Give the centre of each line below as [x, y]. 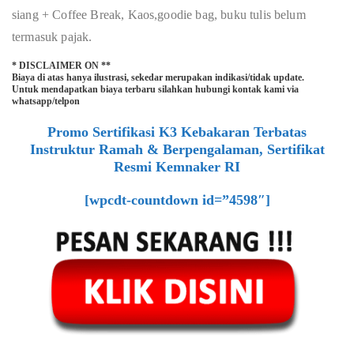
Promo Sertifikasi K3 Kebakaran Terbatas [177, 132]
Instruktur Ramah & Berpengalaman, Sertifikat [177, 149]
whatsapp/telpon [46, 101]
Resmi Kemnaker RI [177, 167]
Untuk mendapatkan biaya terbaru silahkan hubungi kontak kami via [155, 89]
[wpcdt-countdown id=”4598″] [177, 200]
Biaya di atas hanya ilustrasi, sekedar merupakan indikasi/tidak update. [158, 77]
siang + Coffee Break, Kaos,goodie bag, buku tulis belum [159, 15]
